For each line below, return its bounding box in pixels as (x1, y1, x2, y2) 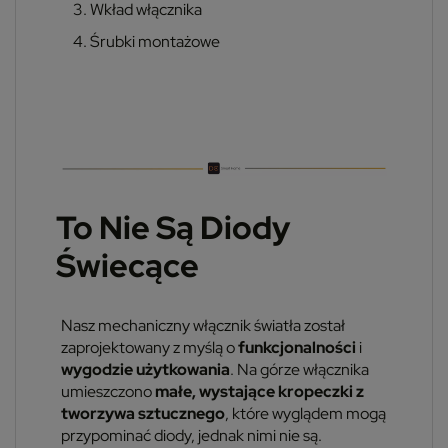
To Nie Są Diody (56, 205, 290, 249)
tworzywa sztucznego (61, 402, 225, 424)
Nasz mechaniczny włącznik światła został (61, 314, 345, 336)
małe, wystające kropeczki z (155, 380, 364, 402)
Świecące (56, 243, 199, 287)
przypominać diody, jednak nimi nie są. (61, 424, 322, 446)
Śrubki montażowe (90, 30, 220, 52)
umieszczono (61, 380, 155, 402)
